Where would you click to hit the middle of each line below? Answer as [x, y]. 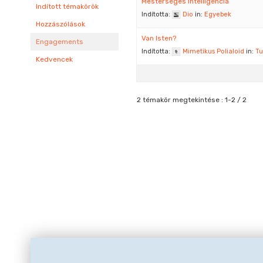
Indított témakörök [67, 6]
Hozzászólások [60, 24]
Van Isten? [159, 38]
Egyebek [218, 14]
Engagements [60, 42]
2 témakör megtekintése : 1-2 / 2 [192, 100]
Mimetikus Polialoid [213, 51]
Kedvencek [54, 59]
